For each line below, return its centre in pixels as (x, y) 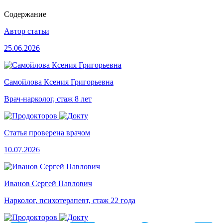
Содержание (25, 14)
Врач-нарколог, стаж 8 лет (48, 99)
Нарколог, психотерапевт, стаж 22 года (70, 201)
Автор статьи (27, 31)
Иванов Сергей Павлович (48, 184)
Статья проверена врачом (47, 133)
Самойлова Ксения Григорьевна (59, 82)
